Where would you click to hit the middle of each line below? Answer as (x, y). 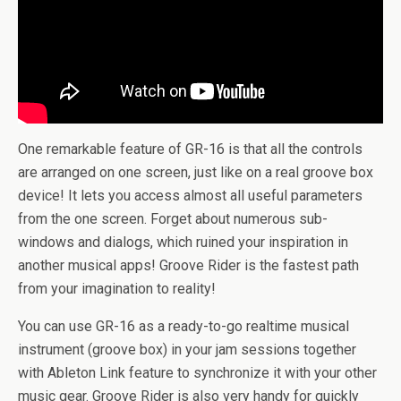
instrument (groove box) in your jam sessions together (187, 349)
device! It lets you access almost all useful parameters (190, 195)
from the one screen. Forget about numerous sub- (173, 218)
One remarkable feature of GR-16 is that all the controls (190, 149)
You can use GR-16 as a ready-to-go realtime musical (183, 326)
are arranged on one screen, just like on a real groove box (196, 172)
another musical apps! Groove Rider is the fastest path (188, 265)
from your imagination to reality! (117, 288)
